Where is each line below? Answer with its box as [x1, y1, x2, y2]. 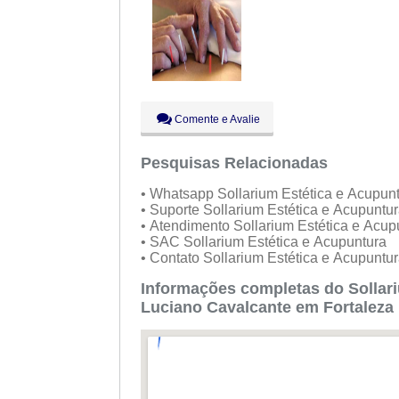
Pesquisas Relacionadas [140, 153, 328, 172]
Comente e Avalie [171, 112, 260, 126]
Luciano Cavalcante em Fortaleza [140, 297, 394, 316]
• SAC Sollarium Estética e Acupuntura [140, 233, 390, 249]
